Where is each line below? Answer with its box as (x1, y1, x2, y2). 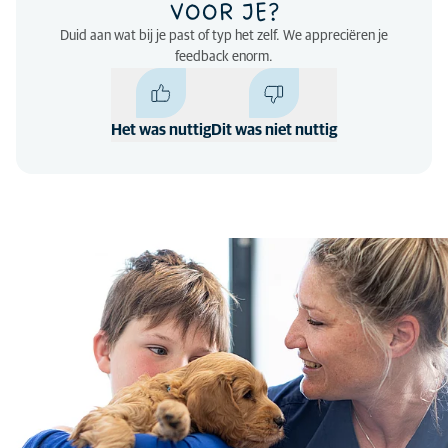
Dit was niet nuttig (211, 122, 337, 138)
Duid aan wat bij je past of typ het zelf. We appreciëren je (60, 29, 388, 43)
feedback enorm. (175, 50, 273, 64)
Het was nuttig (111, 122, 211, 138)
